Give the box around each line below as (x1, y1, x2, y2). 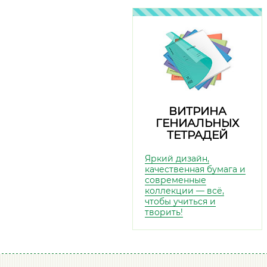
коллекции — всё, (145, 185, 224, 196)
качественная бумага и (145, 164, 246, 175)
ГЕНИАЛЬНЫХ (156, 116, 239, 130)
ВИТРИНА (168, 104, 226, 118)
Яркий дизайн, (145, 153, 209, 164)
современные (145, 175, 206, 185)
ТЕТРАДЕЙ (167, 128, 228, 142)
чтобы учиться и (145, 196, 216, 207)
